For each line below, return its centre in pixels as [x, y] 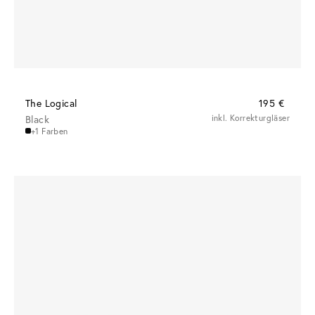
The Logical [51, 103]
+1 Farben [50, 131]
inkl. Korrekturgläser [250, 117]
